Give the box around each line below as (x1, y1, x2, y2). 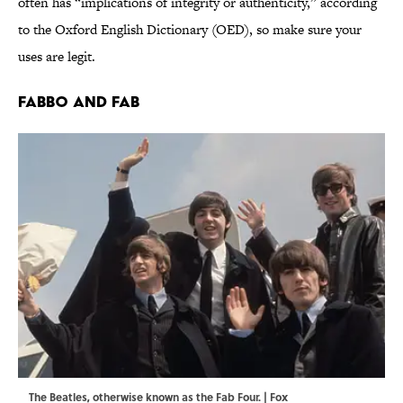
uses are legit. (18, 47, 95, 67)
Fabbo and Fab (18, 92, 139, 112)
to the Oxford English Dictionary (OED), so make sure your (18, 20, 362, 40)
